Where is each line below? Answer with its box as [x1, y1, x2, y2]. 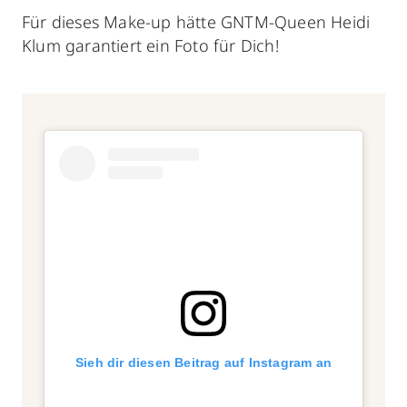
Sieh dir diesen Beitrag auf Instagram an [74, 355, 332, 371]
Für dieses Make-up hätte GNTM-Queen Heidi [22, 10, 371, 33]
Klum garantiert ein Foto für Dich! [22, 34, 279, 56]
